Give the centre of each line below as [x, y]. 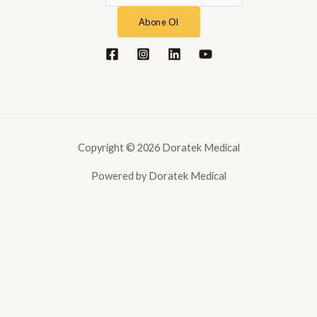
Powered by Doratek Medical [158, 176]
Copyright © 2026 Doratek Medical [158, 148]
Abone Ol [158, 22]
